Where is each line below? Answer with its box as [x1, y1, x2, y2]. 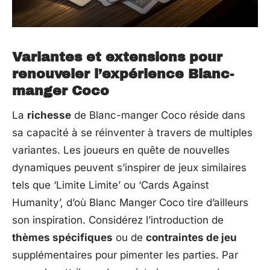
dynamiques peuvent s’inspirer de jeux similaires [12, 162, 246, 174]
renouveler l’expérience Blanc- [12, 67, 234, 82]
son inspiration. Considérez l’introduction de [12, 214, 224, 227]
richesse [27, 109, 71, 122]
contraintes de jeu [146, 231, 237, 244]
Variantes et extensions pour [12, 50, 222, 65]
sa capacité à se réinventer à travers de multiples [12, 127, 253, 139]
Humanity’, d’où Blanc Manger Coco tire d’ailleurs [12, 196, 248, 209]
